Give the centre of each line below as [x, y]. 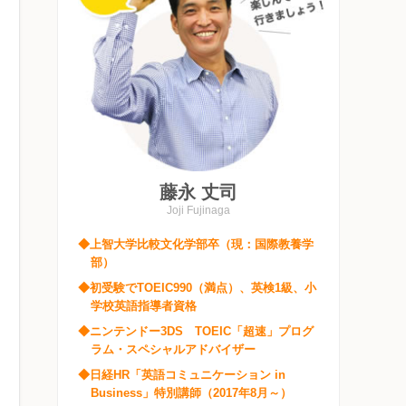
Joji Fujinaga [198, 211]
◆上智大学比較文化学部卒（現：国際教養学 [196, 245]
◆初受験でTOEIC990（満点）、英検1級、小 [197, 288]
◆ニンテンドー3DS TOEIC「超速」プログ [196, 332]
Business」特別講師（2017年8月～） [192, 393]
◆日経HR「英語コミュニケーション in [182, 375]
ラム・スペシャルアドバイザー [174, 350]
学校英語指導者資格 [144, 306]
